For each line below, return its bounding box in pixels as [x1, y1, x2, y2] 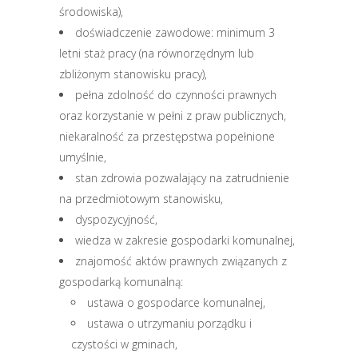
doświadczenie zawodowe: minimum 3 [75, 25, 275, 40]
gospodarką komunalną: [59, 274, 183, 289]
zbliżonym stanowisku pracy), [59, 66, 207, 82]
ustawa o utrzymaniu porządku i [87, 316, 252, 331]
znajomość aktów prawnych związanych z [75, 253, 287, 268]
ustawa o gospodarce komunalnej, [87, 295, 265, 310]
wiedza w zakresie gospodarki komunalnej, [75, 233, 295, 248]
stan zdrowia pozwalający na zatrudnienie [75, 170, 289, 185]
